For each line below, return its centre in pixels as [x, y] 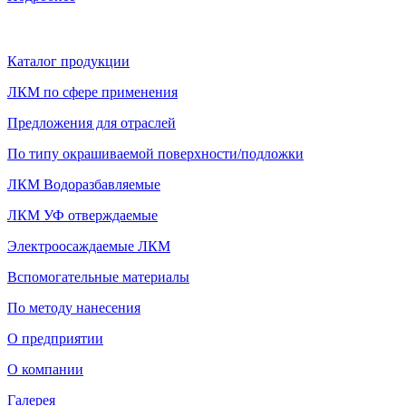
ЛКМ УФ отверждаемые [82, 215]
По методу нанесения [74, 307]
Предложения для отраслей [92, 122]
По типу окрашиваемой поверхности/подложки [155, 153]
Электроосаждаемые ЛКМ [89, 246]
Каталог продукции [68, 61]
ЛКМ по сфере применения [92, 92]
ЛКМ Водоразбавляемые [84, 184]
